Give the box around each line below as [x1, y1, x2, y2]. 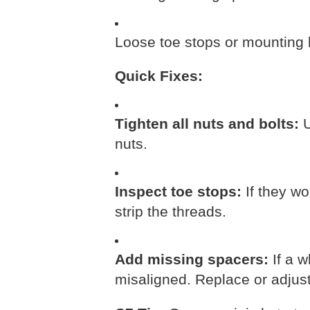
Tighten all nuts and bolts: [115, 116, 299, 132]
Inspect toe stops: [115, 183, 241, 200]
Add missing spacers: [115, 251, 268, 268]
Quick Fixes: [115, 68, 203, 84]
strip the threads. [115, 203, 226, 220]
